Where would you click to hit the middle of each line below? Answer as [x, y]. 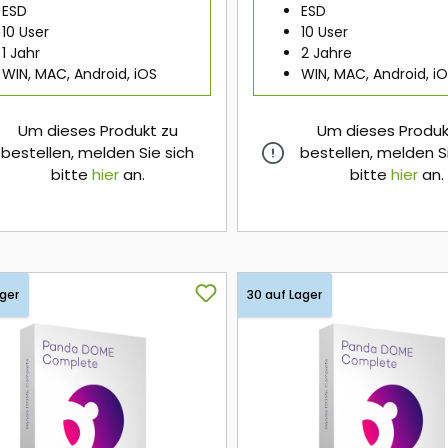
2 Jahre [327, 53]
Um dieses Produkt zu [97, 131]
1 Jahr [21, 53]
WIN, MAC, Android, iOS [79, 74]
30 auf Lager [285, 295]
